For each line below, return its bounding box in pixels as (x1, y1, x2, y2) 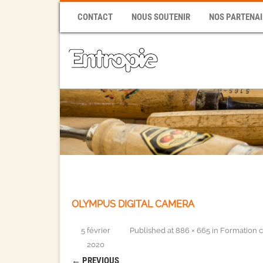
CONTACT (77, 12, 113, 22)
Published (130, 226, 167, 235)
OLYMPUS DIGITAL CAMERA (72, 198, 194, 210)
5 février (81, 226, 110, 235)
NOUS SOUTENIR (131, 12, 190, 22)
